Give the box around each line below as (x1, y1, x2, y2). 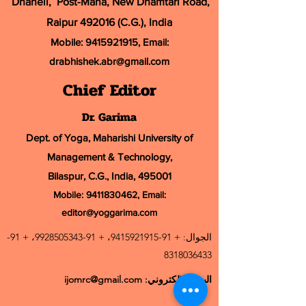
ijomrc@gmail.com (64, 273, 142, 286)
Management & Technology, (46, 151, 172, 163)
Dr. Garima (82, 108, 137, 126)
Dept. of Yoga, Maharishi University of (26, 132, 193, 143)
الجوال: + (171, 231, 212, 243)
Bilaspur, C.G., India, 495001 (47, 170, 171, 182)
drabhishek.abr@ (49, 55, 124, 67)
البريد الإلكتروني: (142, 273, 212, 286)
